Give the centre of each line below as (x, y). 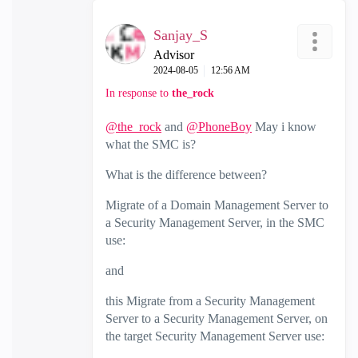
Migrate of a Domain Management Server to (217, 205)
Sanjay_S (181, 35)
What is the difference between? (186, 175)
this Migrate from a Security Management (210, 301)
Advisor (174, 55)
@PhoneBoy (219, 127)
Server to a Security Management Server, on (217, 318)
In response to (139, 93)
